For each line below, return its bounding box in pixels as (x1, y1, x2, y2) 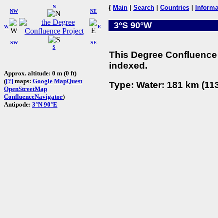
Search (133, 4, 154, 11)
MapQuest (54, 77, 82, 85)
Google (33, 77, 53, 85)
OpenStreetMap (4, 85, 47, 92)
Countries (160, 4, 189, 11)
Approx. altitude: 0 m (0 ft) (4, 69, 76, 77)
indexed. (109, 60, 147, 71)
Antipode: (4, 100, 32, 108)
